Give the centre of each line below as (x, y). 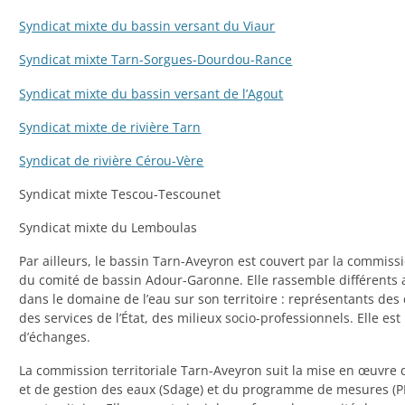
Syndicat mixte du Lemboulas (108, 227)
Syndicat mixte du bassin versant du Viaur (147, 26)
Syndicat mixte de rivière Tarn (110, 127)
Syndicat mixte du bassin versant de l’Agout (151, 93)
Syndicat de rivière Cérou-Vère (112, 160)
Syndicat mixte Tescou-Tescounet (120, 193)
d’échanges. (55, 337)
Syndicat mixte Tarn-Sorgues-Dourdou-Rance (156, 60)
